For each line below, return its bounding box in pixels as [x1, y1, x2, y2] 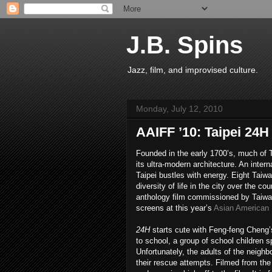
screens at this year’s [136, 203, 214, 212]
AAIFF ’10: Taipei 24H [136, 124, 269, 140]
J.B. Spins [126, 32, 243, 58]
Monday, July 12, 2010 [136, 104, 223, 114]
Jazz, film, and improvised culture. [127, 65, 258, 75]
